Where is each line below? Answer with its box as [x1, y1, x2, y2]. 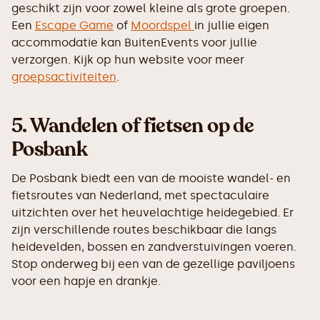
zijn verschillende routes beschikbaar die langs [11, 223, 276, 236]
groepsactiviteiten [11, 70, 116, 84]
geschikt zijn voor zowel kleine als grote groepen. [11, 1, 290, 15]
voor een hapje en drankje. [11, 274, 161, 288]
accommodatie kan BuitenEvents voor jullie [11, 36, 257, 49]
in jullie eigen [194, 19, 269, 32]
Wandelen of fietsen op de [30, 112, 254, 139]
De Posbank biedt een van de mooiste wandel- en [11, 171, 291, 185]
